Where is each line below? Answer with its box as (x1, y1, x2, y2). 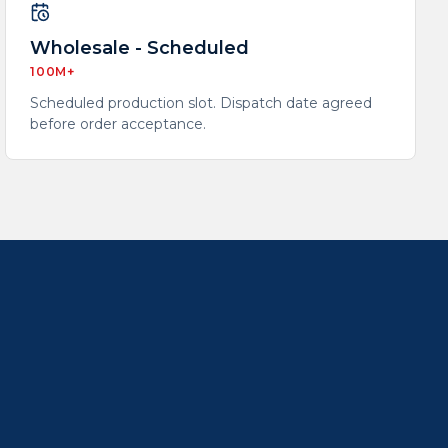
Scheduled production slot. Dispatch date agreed (30, 94, 373, 112)
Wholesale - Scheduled (30, 37, 250, 59)
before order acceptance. (30, 115, 207, 133)
